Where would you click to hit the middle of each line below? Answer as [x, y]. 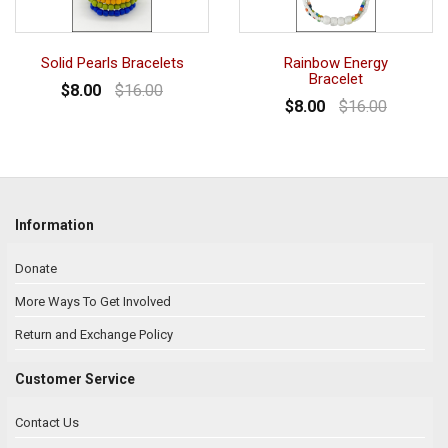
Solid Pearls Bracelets [112, 63]
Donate [36, 269]
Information [54, 225]
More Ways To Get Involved [93, 302]
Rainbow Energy [336, 63]
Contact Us [47, 423]
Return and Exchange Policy [94, 335]
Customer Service [75, 379]
